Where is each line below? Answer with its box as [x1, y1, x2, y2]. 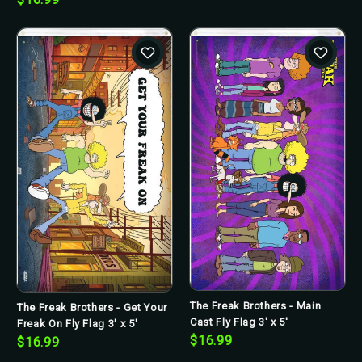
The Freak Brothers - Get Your [17, 301, 167, 314]
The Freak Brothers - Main [190, 299, 322, 312]
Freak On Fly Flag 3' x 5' [17, 318, 138, 330]
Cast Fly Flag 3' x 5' [190, 315, 288, 328]
